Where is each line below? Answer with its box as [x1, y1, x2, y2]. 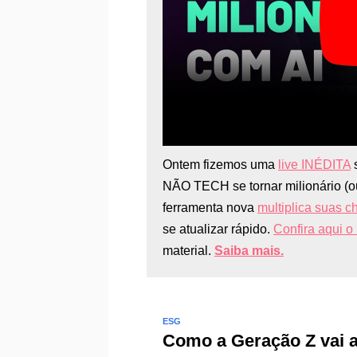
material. [163, 244, 214, 257]
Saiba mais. [214, 244, 284, 257]
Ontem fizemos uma [163, 158, 278, 171]
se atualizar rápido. [163, 222, 273, 236]
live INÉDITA [278, 158, 351, 171]
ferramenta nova [163, 201, 257, 214]
